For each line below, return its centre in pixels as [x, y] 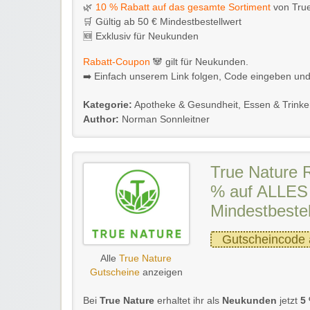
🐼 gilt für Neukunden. [199, 62]
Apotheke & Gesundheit [186, 104]
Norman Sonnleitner [164, 119]
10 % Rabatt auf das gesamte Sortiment [182, 7]
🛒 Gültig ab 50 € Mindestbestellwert [162, 21]
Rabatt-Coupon [117, 62]
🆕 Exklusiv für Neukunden [141, 36]
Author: [101, 119]
